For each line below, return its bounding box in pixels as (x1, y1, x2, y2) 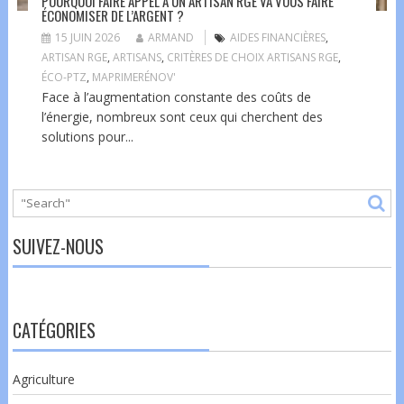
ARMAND (147, 29, 194, 45)
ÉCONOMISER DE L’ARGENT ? (41, 5, 184, 25)
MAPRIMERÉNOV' (91, 69, 176, 85)
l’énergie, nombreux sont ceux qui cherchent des (41, 107, 323, 125)
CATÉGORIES (12, 316, 96, 344)
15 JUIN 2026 (54, 29, 120, 45)
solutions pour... (41, 127, 133, 145)
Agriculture (12, 370, 75, 388)
